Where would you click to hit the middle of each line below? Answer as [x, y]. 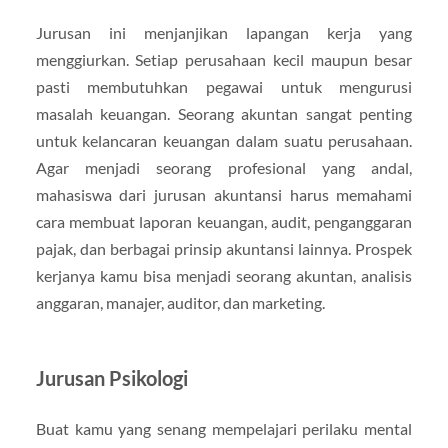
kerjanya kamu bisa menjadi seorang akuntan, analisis [224, 275]
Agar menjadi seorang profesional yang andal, [224, 167]
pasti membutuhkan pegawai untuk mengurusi [224, 86]
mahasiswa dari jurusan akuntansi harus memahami [224, 194]
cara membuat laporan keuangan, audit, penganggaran [224, 221]
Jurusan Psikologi [111, 377]
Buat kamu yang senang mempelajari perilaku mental [224, 428]
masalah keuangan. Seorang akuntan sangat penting [224, 113]
